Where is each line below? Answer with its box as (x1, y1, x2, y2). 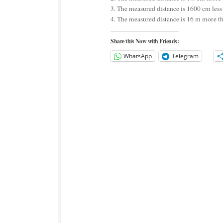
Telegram (172, 51, 199, 60)
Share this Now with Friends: (111, 36, 179, 45)
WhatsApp (123, 51, 152, 60)
